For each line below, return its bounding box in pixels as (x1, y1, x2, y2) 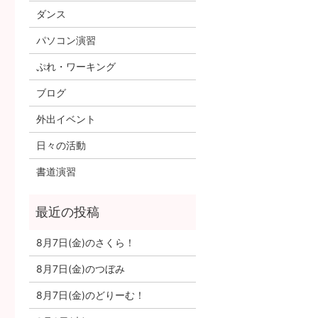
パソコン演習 (35, 33, 96, 46)
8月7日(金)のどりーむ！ (35, 288, 145, 301)
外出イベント (35, 112, 96, 125)
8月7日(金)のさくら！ (35, 236, 135, 248)
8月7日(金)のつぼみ (35, 262, 125, 275)
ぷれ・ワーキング (35, 60, 116, 72)
